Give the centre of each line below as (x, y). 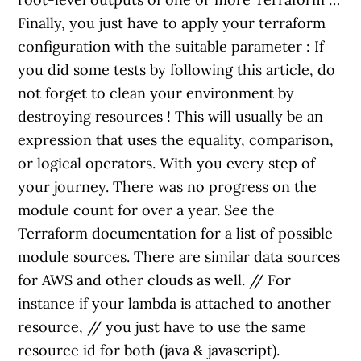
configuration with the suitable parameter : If (171, 46)
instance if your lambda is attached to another (175, 303)
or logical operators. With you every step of (167, 163)
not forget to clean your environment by (156, 93)
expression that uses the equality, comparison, (176, 140)
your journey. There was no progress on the (168, 187)
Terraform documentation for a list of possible (176, 233)
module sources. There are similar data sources (179, 257)
